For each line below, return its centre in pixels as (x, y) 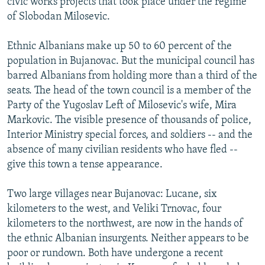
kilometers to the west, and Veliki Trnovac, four (114, 209)
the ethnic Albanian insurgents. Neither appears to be (128, 238)
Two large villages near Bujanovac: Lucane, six (112, 194)
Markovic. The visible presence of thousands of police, (129, 120)
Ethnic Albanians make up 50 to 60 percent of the (119, 46)
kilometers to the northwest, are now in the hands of (125, 224)
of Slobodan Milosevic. (59, 17)
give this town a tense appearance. (85, 164)
